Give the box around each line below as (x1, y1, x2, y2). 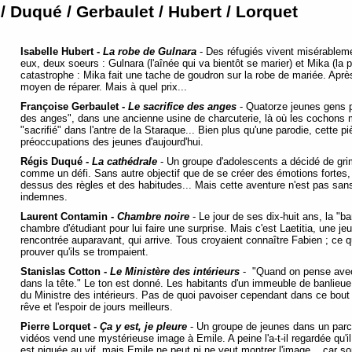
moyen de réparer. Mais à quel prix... (20, 80, 190, 93)
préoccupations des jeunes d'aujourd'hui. (20, 135, 207, 148)
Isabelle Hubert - (20, 45, 103, 57)
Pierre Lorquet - (20, 320, 100, 332)
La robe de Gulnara (103, 45, 196, 57)
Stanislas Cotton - (20, 265, 110, 277)
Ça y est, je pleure (100, 320, 187, 332)
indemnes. (20, 190, 71, 203)
